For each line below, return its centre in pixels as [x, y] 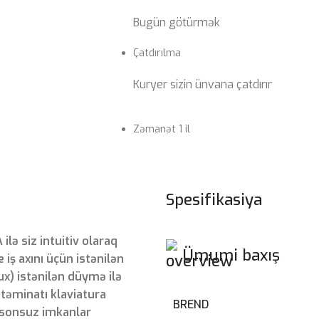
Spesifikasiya [214, 199]
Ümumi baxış [231, 255]
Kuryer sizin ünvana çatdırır [203, 84]
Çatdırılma [157, 53]
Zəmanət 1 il [162, 129]
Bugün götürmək [177, 22]
